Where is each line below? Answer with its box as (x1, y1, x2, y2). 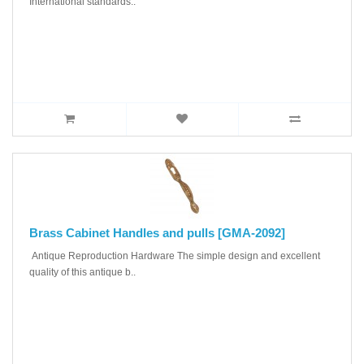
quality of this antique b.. (29, 266, 136, 278)
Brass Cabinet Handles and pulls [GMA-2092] (29, 225, 285, 240)
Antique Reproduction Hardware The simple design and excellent (29, 249, 320, 262)
